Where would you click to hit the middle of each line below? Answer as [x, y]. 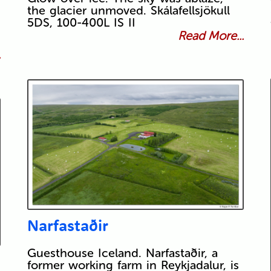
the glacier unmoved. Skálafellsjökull [128, 11]
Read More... [211, 36]
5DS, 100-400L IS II [81, 23]
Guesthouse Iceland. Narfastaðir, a [122, 253]
